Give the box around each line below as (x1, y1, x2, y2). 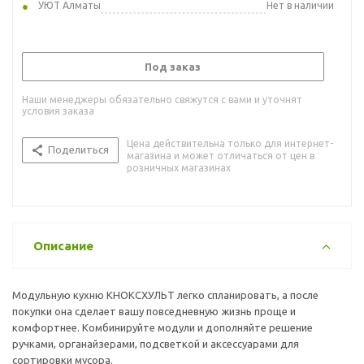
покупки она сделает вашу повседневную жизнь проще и (12, 305, 296, 317)
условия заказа (22, 105, 94, 116)
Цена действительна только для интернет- (127, 137, 333, 149)
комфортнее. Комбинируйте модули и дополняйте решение (12, 321, 313, 333)
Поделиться (48, 143, 109, 155)
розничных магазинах (127, 162, 231, 173)
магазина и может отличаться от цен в (127, 149, 314, 161)
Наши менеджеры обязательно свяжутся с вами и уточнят (22, 93, 302, 105)
